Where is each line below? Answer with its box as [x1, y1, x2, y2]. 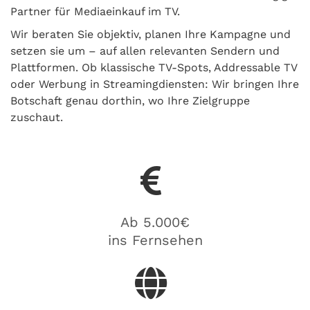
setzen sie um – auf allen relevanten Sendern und [10, 44, 280, 57]
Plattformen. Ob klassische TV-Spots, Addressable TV [10, 61, 297, 74]
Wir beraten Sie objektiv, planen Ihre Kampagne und [10, 28, 291, 41]
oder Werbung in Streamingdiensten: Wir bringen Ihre [10, 77, 299, 91]
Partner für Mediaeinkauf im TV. [10, 5, 180, 18]
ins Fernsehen [107, 232, 203, 248]
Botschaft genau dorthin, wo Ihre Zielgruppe [10, 94, 250, 107]
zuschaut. [10, 111, 63, 124]
